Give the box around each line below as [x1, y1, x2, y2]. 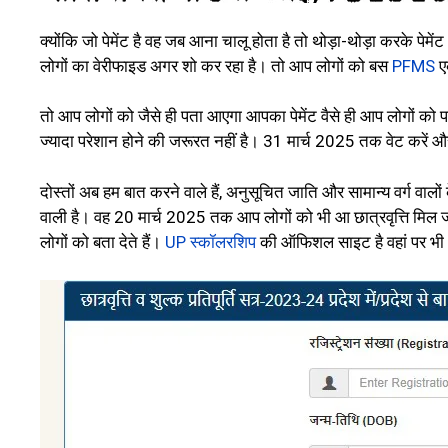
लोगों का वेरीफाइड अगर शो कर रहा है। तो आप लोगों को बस [40, 55, 392, 76]
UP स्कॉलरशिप [165, 231, 256, 252]
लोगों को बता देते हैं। [40, 231, 165, 252]
